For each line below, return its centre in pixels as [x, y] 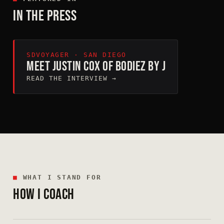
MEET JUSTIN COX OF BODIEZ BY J [96, 66]
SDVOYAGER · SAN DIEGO [76, 54]
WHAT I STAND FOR [59, 177]
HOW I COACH [44, 194]
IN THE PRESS [45, 16]
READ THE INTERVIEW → [71, 78]
